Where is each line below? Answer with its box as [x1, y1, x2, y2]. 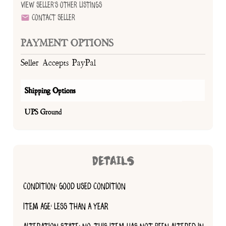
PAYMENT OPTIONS [21, 36, 114, 49]
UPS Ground [25, 106, 62, 117]
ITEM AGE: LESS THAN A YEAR [23, 201, 109, 211]
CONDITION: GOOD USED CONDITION [23, 181, 126, 191]
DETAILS [92, 155, 134, 167]
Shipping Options [25, 85, 76, 95]
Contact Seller [30, 13, 76, 22]
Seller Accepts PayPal [21, 57, 96, 69]
